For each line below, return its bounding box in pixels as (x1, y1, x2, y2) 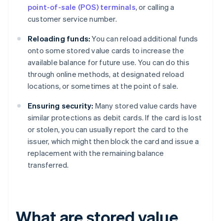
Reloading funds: (28, 34, 91, 44)
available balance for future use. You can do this (28, 57, 189, 68)
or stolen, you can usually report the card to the (28, 124, 188, 135)
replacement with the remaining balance (28, 148, 164, 158)
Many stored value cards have (93, 101, 197, 111)
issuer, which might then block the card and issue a (28, 136, 199, 147)
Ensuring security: (28, 101, 94, 111)
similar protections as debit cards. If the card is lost (28, 112, 202, 123)
